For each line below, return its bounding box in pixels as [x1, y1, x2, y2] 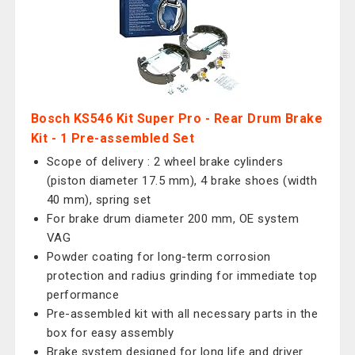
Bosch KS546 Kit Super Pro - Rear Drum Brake [30, 111, 323, 126]
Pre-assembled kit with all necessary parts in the [46, 307, 319, 321]
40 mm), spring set [46, 193, 151, 207]
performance [46, 288, 120, 302]
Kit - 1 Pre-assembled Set [30, 131, 195, 146]
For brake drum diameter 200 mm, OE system [46, 212, 300, 226]
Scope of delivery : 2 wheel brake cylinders [46, 155, 284, 169]
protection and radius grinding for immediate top [46, 269, 318, 283]
